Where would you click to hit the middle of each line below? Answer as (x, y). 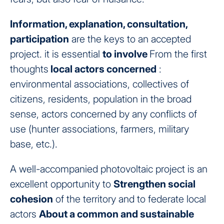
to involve (126, 54)
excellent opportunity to (62, 184)
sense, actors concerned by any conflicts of (103, 114)
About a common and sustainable (116, 214)
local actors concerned (102, 69)
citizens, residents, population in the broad (101, 99)
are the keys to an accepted (130, 39)
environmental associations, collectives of (99, 84)
